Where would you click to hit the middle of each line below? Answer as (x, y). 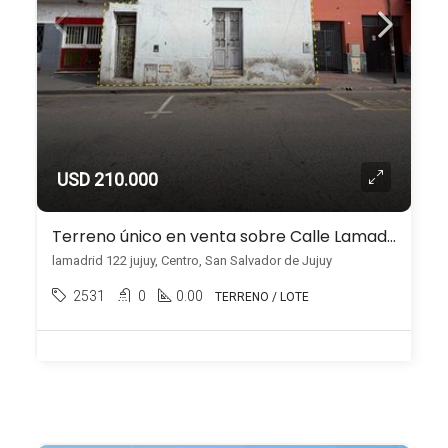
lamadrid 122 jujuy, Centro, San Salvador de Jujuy (192, 260)
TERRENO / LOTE (262, 297)
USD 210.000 (107, 179)
